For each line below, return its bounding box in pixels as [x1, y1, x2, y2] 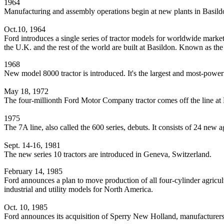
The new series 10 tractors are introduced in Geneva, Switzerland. [4, 150, 211, 159]
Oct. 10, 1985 [4, 203, 47, 212]
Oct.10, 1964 [4, 25, 45, 34]
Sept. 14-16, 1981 [4, 141, 60, 150]
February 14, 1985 [4, 167, 62, 176]
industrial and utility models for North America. [4, 185, 153, 194]
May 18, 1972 [4, 87, 48, 96]
